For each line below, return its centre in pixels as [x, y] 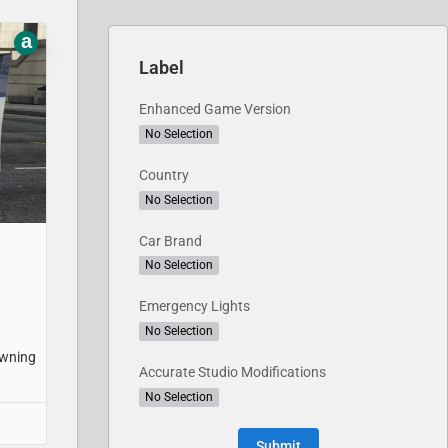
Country [164, 174]
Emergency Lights [194, 306]
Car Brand [170, 240]
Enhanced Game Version [215, 109]
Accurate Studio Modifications [232, 372]
